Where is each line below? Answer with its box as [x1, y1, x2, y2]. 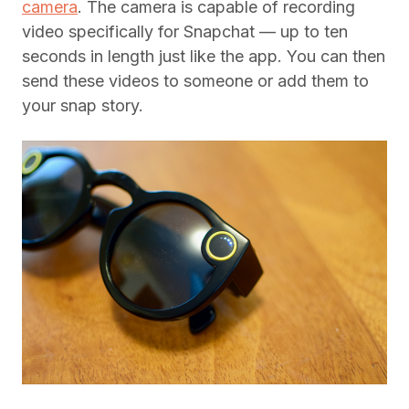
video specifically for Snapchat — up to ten [22, 22, 348, 41]
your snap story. [22, 96, 143, 115]
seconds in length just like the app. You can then [22, 47, 385, 66]
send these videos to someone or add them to [22, 71, 369, 90]
